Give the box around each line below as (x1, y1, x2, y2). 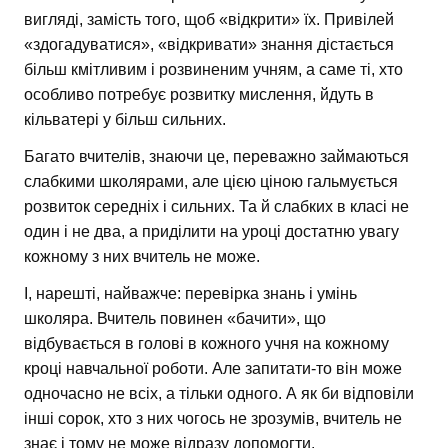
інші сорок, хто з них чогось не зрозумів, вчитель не (24, 410, 402, 428)
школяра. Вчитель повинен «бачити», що (24, 310, 326, 328)
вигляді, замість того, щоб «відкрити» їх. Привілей (24, 11, 394, 29)
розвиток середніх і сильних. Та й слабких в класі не (24, 198, 409, 216)
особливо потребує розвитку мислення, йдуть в (24, 86, 374, 104)
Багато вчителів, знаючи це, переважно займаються (24, 148, 409, 166)
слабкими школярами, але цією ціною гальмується (24, 173, 398, 191)
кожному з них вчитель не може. (24, 248, 260, 266)
